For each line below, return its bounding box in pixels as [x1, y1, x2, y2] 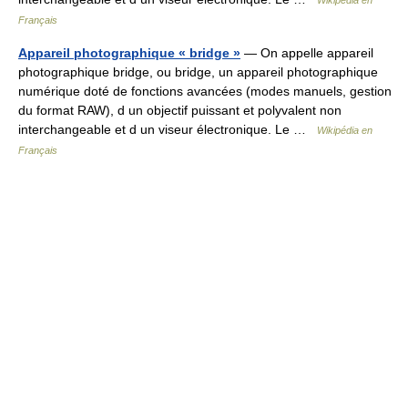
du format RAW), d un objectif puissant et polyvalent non [18, 103, 342, 117]
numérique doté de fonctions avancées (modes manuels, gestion [18, 84, 392, 98]
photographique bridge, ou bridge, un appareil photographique [18, 65, 378, 79]
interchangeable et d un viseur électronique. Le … [18, 122, 317, 137]
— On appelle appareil [240, 46, 373, 60]
